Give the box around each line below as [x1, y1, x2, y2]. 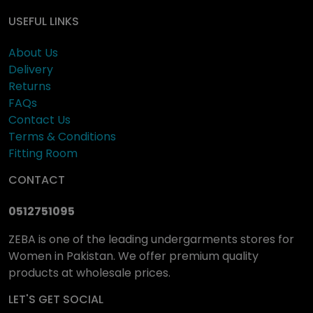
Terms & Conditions [8, 128, 116, 145]
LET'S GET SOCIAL [8, 291, 103, 307]
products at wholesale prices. [8, 264, 170, 281]
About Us [8, 44, 58, 61]
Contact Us [8, 111, 71, 128]
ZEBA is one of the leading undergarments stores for [8, 231, 294, 247]
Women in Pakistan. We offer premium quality [8, 247, 259, 264]
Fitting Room [8, 145, 78, 161]
